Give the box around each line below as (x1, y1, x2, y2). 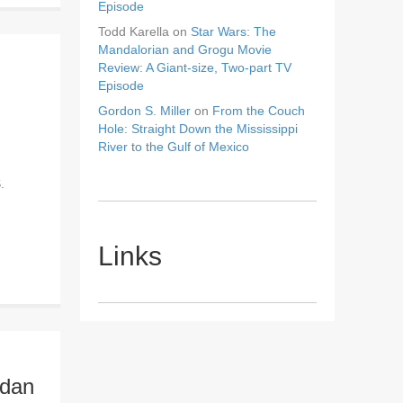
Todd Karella (98, 23, 170, 39)
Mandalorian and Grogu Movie (98, 41, 273, 57)
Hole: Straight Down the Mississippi (98, 121, 299, 136)
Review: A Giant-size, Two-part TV (98, 59, 292, 75)
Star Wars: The (191, 23, 277, 39)
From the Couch (212, 103, 306, 118)
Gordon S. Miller (98, 103, 192, 118)
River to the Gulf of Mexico (98, 139, 250, 154)
